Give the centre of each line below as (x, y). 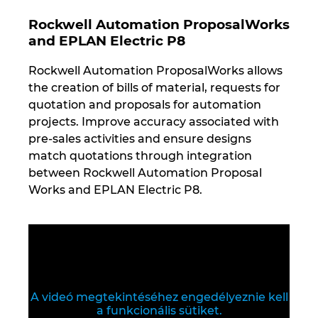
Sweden (38, 183)
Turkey (34, 292)
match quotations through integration (140, 155)
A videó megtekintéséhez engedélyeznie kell (159, 297)
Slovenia (38, 39)
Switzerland (48, 220)
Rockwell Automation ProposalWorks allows (155, 70)
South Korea (50, 111)
